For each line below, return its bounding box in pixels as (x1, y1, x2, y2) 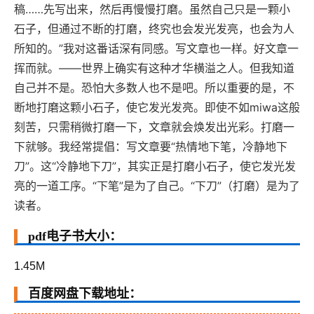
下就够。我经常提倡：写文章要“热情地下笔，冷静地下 (14, 139, 287, 154)
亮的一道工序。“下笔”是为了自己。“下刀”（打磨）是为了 (14, 179, 300, 193)
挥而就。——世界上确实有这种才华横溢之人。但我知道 (14, 61, 294, 76)
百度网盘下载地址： (28, 287, 142, 301)
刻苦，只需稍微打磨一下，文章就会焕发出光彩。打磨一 (14, 120, 294, 135)
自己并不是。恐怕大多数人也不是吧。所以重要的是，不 (14, 81, 294, 95)
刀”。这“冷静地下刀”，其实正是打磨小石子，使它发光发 (14, 159, 296, 174)
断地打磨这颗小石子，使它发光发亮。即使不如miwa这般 (14, 100, 300, 115)
